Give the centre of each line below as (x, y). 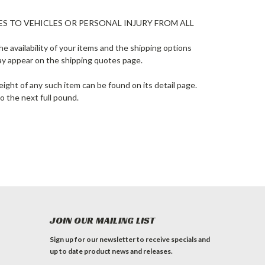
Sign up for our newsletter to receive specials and (130, 239)
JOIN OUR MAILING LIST (103, 220)
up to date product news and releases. (112, 251)
